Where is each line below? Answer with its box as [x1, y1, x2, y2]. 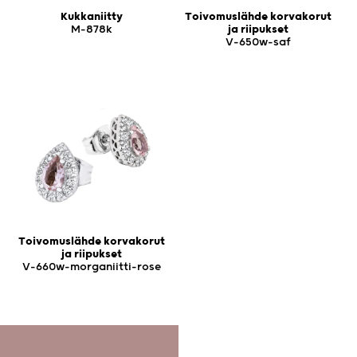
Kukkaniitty [60, 10, 123, 23]
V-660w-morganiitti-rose [22, 261, 161, 274]
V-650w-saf [225, 35, 291, 49]
